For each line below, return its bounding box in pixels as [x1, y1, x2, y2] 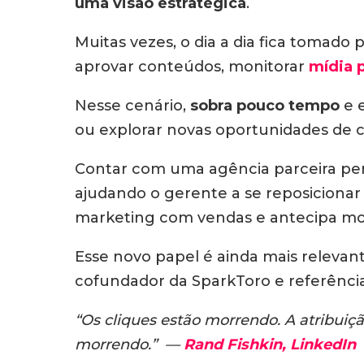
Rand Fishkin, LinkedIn [184, 336, 356, 353]
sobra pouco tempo [190, 97, 340, 115]
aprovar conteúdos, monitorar [75, 58, 309, 76]
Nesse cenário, [75, 97, 190, 115]
